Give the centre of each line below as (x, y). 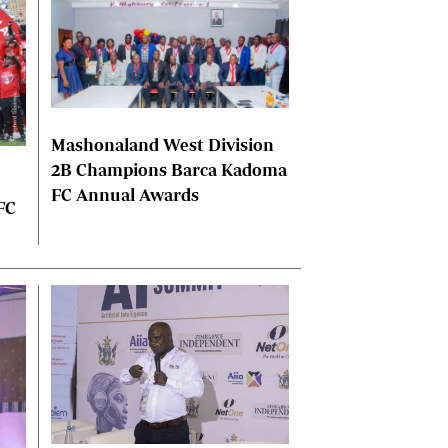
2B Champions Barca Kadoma (168, 170)
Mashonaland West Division (162, 145)
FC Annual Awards (124, 195)
